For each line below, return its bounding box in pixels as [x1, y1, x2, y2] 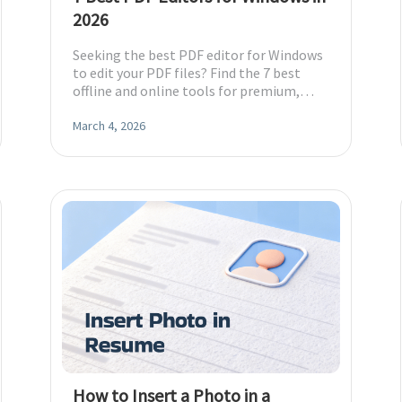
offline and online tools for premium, [73, 82, 300, 100]
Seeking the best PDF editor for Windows [73, 46, 323, 64]
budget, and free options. [73, 100, 227, 118]
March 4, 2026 [73, 118, 145, 134]
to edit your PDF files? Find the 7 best [73, 64, 301, 82]
